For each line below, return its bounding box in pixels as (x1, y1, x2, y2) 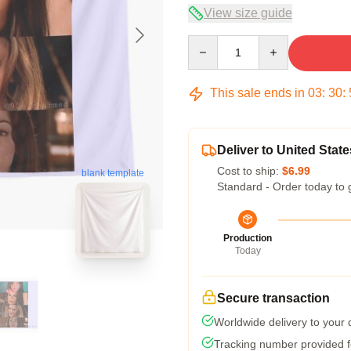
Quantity (187, 36, 229, 49)
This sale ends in (207, 86, 308, 100)
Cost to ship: (217, 165, 282, 177)
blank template (81, 168, 144, 179)
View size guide (204, 6, 292, 20)
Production (223, 233, 272, 244)
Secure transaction (217, 291, 330, 305)
